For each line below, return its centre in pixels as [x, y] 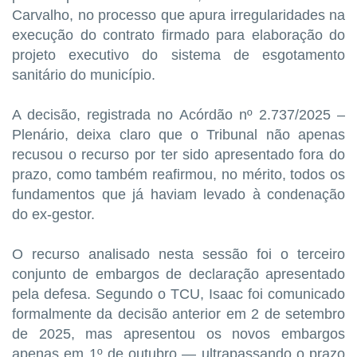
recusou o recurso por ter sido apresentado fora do [178, 154]
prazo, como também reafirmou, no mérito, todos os [178, 174]
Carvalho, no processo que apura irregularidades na [178, 15]
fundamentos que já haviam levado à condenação [178, 194]
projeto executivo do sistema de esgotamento [178, 55]
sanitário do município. [84, 75]
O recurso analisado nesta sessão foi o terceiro [178, 254]
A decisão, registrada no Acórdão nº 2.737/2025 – [178, 114]
